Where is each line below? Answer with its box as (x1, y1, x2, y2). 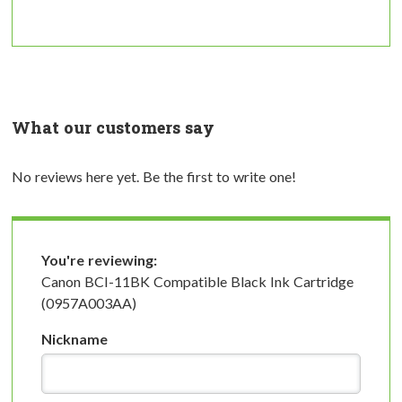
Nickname (41, 329, 108, 347)
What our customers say (12, 116, 214, 138)
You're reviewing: (41, 250, 157, 268)
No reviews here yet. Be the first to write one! (12, 167, 296, 185)
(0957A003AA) (41, 293, 136, 311)
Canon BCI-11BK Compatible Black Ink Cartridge (41, 272, 354, 290)
